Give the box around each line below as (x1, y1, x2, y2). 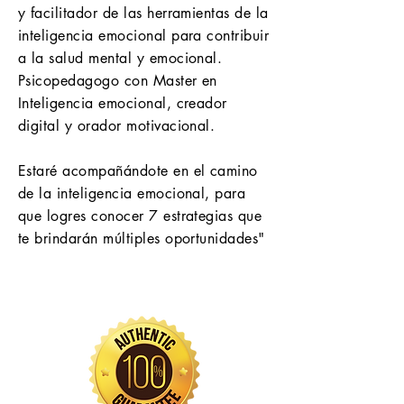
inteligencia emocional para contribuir (18, 26, 270, 45)
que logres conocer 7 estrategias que (18, 207, 262, 225)
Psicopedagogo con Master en (18, 71, 217, 90)
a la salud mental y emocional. (18, 49, 223, 68)
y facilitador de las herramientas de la (18, 4, 269, 23)
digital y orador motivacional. (18, 116, 216, 135)
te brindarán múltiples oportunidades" (18, 229, 265, 248)
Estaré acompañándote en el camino (18, 161, 258, 180)
